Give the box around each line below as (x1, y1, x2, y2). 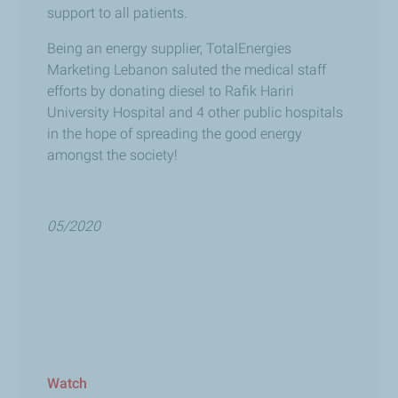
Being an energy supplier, (47, 39, 207, 57)
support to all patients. (47, 4, 188, 21)
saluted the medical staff (168, 60, 327, 78)
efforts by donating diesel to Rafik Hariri (47, 82, 295, 99)
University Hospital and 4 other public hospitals (47, 103, 344, 121)
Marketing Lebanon (47, 60, 169, 78)
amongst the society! (47, 146, 179, 163)
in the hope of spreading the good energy (47, 124, 303, 142)
